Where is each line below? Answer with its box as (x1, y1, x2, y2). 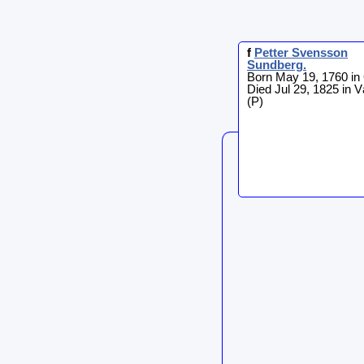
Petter (254, 45, 288, 59)
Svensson (292, 45, 348, 59)
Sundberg (247, 58, 303, 71)
